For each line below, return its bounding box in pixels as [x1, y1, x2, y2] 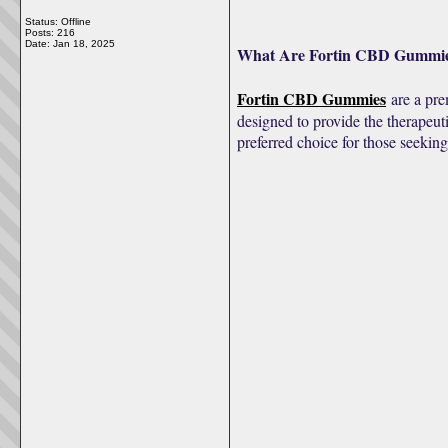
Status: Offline [25, 16, 91, 27]
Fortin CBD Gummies [237, 87, 386, 110]
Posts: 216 [25, 27, 75, 38]
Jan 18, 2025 [53, 38, 115, 49]
